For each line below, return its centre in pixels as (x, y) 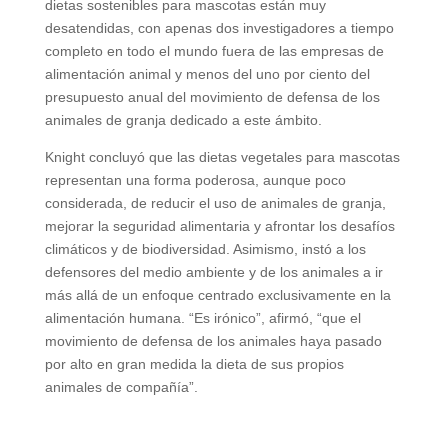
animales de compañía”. (121, 387)
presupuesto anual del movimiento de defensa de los (212, 97)
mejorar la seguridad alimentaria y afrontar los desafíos (219, 226)
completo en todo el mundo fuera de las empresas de (214, 51)
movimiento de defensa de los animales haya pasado (213, 341)
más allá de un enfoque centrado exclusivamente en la (217, 295)
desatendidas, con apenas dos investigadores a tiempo (219, 28)
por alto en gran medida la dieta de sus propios (194, 364)
